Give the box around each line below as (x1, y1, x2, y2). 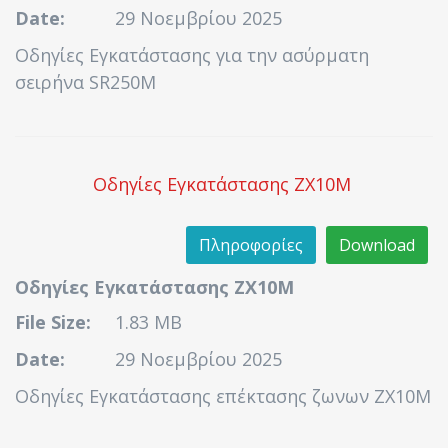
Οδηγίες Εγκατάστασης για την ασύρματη (15, 43, 369, 67)
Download (339, 234, 415, 256)
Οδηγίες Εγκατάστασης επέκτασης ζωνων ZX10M (15, 384, 431, 408)
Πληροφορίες (199, 234, 303, 256)
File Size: (15, 310, 91, 334)
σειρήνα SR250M (15, 70, 156, 94)
